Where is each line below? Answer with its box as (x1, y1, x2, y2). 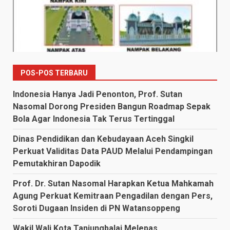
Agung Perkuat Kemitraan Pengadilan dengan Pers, (13, 190, 213, 201)
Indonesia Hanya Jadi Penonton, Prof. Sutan (13, 89, 182, 99)
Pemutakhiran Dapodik (13, 158, 101, 168)
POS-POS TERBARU (21, 68, 88, 77)
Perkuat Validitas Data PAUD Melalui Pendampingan (13, 146, 213, 156)
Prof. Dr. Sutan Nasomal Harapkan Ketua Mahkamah (13, 178, 214, 188)
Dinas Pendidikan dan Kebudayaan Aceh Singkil (13, 133, 194, 144)
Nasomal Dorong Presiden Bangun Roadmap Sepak (13, 101, 210, 111)
